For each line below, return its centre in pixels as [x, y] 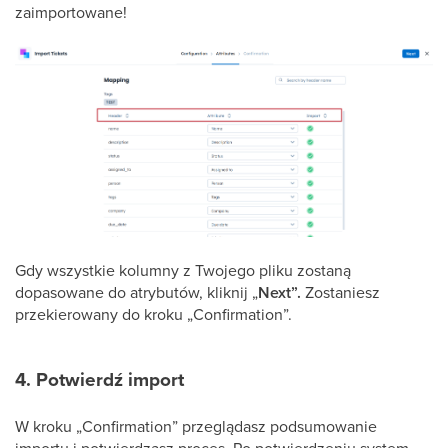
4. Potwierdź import [99, 379]
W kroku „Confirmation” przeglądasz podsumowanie [196, 425]
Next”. [281, 292]
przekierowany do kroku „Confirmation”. [153, 313]
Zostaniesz [342, 291]
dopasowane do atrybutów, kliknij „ [136, 291]
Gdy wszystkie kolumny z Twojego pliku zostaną [183, 269]
